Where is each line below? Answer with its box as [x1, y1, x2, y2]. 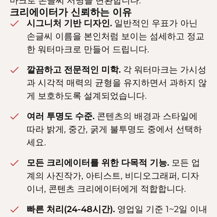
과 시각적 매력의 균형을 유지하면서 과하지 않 [27, 77, 207, 89]
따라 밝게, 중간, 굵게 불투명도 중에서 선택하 [27, 124, 202, 135]
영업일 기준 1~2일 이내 [115, 204, 207, 215]
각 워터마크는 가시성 [121, 64, 206, 76]
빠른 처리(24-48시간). [27, 204, 115, 215]
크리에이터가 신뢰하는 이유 [10, 6, 132, 18]
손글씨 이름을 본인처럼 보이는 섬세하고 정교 [27, 31, 204, 42]
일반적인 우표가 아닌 [112, 18, 198, 29]
